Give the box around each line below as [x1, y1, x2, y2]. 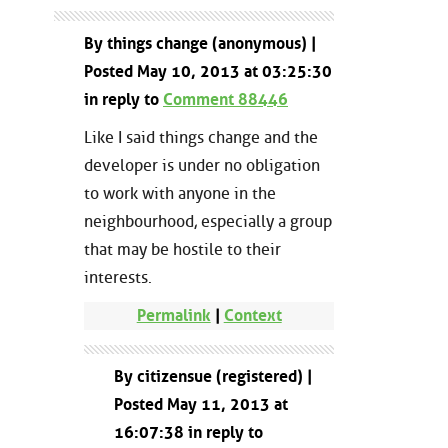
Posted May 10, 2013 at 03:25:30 [84, 62, 332, 82]
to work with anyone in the [84, 184, 276, 204]
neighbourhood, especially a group [84, 212, 332, 232]
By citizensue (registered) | [114, 367, 312, 387]
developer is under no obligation [84, 156, 320, 176]
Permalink [136, 305, 211, 325]
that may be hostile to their [84, 240, 281, 260]
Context [223, 305, 282, 325]
